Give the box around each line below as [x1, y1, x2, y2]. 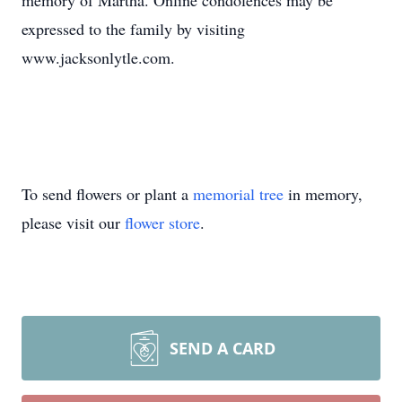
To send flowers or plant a [22, 183, 193, 205]
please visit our [22, 212, 125, 233]
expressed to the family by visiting [22, 18, 245, 39]
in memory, [284, 183, 363, 205]
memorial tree [193, 183, 284, 205]
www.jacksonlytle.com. [22, 47, 175, 68]
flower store [125, 212, 200, 233]
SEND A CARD [170, 337, 275, 359]
